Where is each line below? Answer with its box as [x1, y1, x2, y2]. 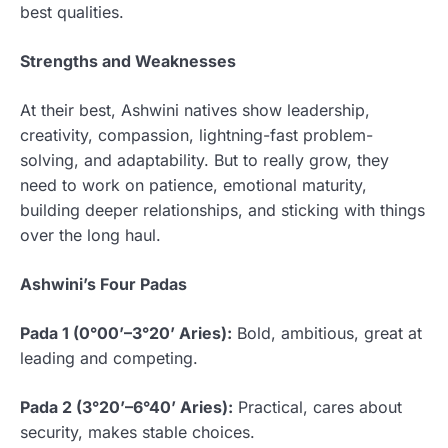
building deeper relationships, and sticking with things [20, 199, 425, 220]
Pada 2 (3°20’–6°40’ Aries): [20, 396, 233, 417]
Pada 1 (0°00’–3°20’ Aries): [20, 322, 232, 343]
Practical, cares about [233, 396, 402, 417]
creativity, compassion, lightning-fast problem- [20, 124, 373, 145]
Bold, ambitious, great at [232, 322, 422, 343]
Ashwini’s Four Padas [20, 273, 187, 294]
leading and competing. [20, 347, 198, 368]
